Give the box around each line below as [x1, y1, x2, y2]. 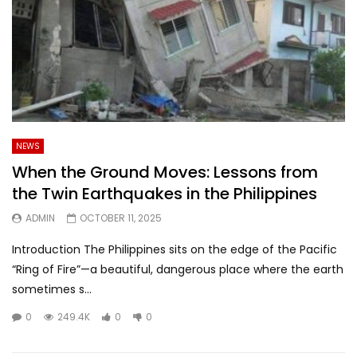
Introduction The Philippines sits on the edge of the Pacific [12, 241, 337, 257]
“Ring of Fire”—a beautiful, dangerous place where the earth [12, 261, 343, 277]
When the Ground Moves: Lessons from [12, 160, 318, 183]
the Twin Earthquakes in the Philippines [12, 182, 317, 205]
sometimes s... [12, 280, 92, 297]
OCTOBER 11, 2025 [80, 210, 162, 225]
